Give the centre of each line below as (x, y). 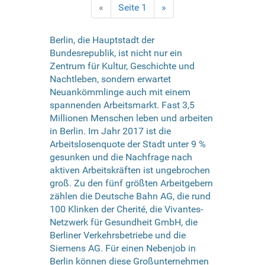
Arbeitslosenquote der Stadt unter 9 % (128, 144)
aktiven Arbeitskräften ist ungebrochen (130, 170)
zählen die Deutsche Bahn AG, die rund (130, 196)
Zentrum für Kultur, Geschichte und (122, 66)
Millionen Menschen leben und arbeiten (131, 118)
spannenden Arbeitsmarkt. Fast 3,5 (122, 105)
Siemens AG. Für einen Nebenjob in (123, 248)
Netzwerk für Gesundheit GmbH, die (124, 222)
